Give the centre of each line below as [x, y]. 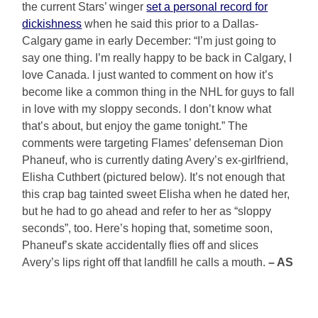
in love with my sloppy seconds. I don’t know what [147, 109]
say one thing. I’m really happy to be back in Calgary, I [157, 58]
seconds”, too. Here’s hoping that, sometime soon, [148, 229]
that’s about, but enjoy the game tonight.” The [135, 126]
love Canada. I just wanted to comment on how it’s [148, 75]
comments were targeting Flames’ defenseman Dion [153, 143]
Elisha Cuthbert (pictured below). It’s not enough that [154, 177]
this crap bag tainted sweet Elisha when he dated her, [156, 194]
